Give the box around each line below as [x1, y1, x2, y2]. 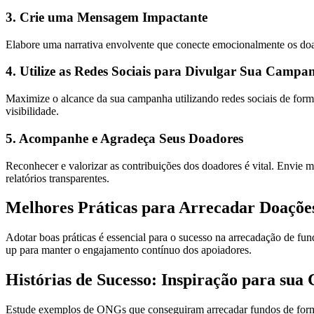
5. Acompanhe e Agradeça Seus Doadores [6, 130, 243, 146]
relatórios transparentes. [6, 172, 109, 184]
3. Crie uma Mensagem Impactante [6, 9, 207, 25]
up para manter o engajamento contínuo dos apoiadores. [6, 244, 252, 257]
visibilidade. [6, 105, 59, 118]
